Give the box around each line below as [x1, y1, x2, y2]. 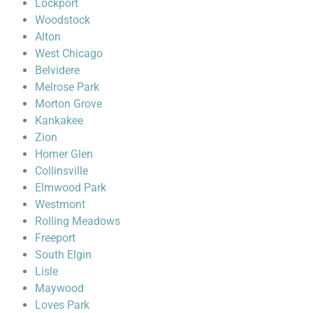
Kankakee [35, 113, 83, 127]
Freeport [35, 231, 75, 245]
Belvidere [35, 63, 80, 77]
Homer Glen [35, 147, 93, 161]
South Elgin [35, 247, 92, 261]
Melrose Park [35, 80, 99, 94]
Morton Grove [35, 96, 102, 110]
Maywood [35, 281, 84, 295]
